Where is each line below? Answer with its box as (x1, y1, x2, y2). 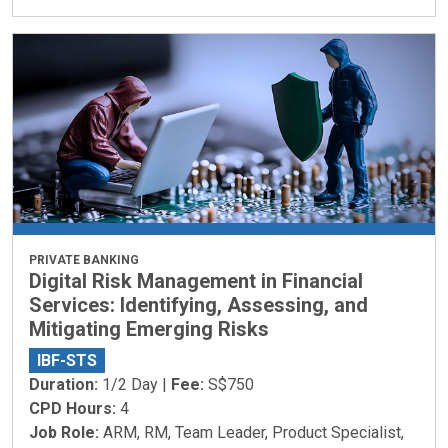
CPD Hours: (29, 398, 120, 418)
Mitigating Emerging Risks (29, 316, 269, 341)
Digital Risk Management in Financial (29, 268, 363, 293)
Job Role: (29, 422, 103, 442)
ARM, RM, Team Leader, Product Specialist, (103, 422, 404, 442)
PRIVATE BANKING (29, 252, 139, 267)
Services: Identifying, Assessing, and (29, 292, 368, 317)
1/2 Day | (102, 374, 171, 394)
